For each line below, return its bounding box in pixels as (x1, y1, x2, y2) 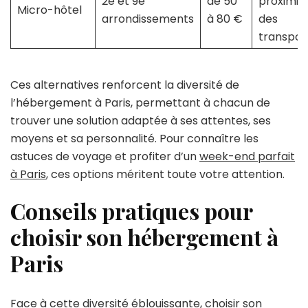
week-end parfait (199, 148, 295, 165)
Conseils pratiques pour (10, 196, 252, 226)
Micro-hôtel (16, 2, 82, 19)
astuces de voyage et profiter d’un (10, 148, 199, 165)
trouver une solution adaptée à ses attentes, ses (10, 113, 271, 129)
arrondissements (101, 11, 194, 27)
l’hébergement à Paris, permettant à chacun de (10, 95, 270, 111)
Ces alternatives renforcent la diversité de (10, 77, 239, 93)
